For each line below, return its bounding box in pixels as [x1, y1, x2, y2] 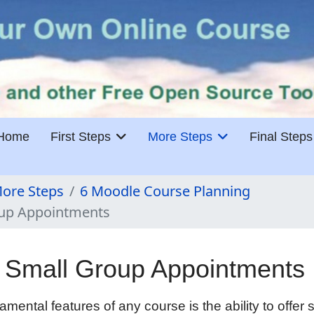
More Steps [148, 130, 212, 144]
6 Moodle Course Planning [80, 182, 250, 200]
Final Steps [250, 130, 313, 144]
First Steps [50, 130, 111, 144]
